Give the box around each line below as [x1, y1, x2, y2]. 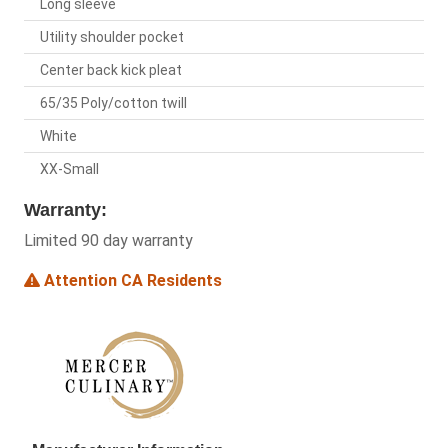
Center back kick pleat [40, 62, 182, 79]
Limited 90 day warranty [24, 231, 193, 251]
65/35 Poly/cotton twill [40, 95, 187, 112]
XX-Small [40, 161, 99, 178]
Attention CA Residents [40, 271, 222, 291]
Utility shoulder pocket [40, 29, 184, 46]
